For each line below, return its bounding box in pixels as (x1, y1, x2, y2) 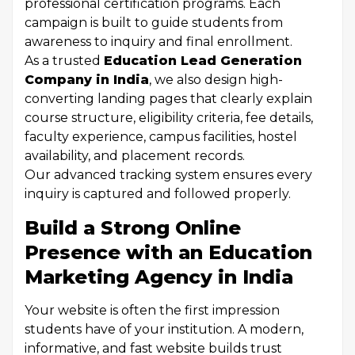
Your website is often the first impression (25, 303, 280, 318)
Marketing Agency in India (25, 265, 293, 288)
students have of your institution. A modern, (25, 322, 303, 337)
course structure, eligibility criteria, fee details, (25, 110, 313, 125)
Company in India (25, 72, 149, 87)
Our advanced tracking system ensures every (25, 167, 312, 182)
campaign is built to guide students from (25, 15, 283, 30)
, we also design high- (149, 72, 283, 87)
